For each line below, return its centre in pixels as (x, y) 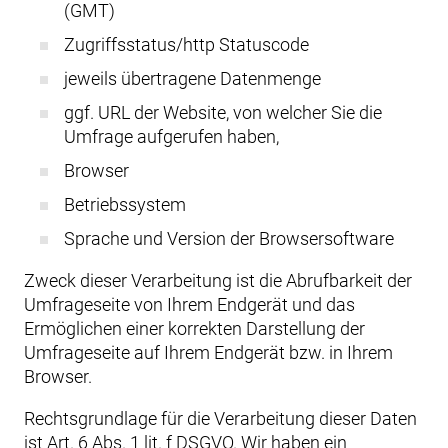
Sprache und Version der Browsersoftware (229, 238)
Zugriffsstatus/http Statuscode (186, 44)
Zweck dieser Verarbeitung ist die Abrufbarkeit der (218, 280)
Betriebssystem (125, 204)
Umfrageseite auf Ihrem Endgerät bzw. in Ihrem (208, 352)
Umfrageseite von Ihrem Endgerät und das (189, 304)
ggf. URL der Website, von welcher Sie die (223, 112)
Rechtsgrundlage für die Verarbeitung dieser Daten (220, 418)
